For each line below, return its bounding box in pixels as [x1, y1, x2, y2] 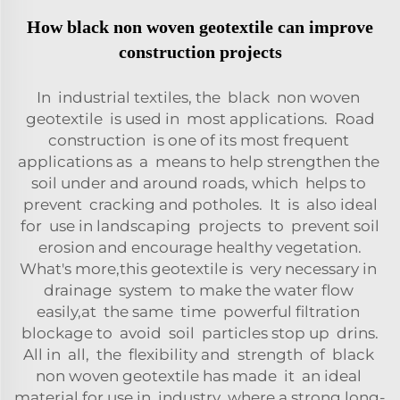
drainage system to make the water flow [43, 280, 357, 299]
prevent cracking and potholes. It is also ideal [22, 195, 378, 213]
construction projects [118, 41, 282, 62]
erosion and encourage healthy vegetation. [38, 237, 362, 256]
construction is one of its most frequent [47, 130, 353, 149]
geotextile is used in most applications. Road [25, 109, 375, 128]
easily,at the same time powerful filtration [37, 302, 363, 321]
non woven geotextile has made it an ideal [35, 366, 365, 385]
